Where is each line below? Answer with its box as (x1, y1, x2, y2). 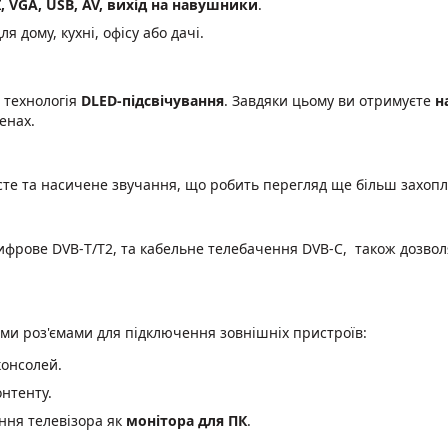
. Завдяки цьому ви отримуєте (224, 90, 435, 110)
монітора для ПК (126, 410, 247, 430)
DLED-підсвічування (81, 90, 224, 110)
